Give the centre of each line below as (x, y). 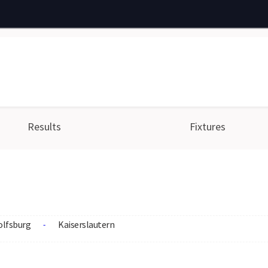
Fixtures (208, 127)
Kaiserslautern (86, 224)
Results (44, 127)
